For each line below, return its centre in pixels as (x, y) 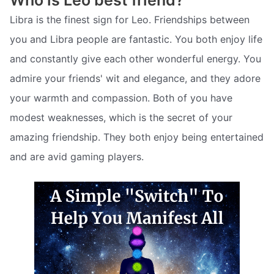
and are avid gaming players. (77, 156)
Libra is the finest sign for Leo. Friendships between (130, 19)
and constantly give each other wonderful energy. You (135, 58)
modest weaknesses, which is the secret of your (121, 117)
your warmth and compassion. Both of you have (121, 98)
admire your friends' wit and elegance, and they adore (135, 78)
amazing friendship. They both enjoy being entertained (137, 137)
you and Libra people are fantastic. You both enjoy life (136, 39)
